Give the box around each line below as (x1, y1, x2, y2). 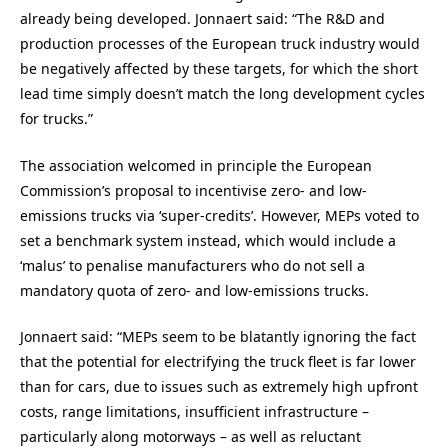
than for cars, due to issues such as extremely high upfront (20, 377, 418, 397)
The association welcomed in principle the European (20, 155, 372, 175)
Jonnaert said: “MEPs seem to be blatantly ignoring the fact (20, 327, 416, 347)
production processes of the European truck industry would (20, 34, 420, 54)
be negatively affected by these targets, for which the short (20, 59, 418, 79)
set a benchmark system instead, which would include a (20, 230, 396, 250)
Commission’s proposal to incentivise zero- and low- (20, 180, 367, 200)
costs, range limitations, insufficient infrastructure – (20, 402, 369, 422)
